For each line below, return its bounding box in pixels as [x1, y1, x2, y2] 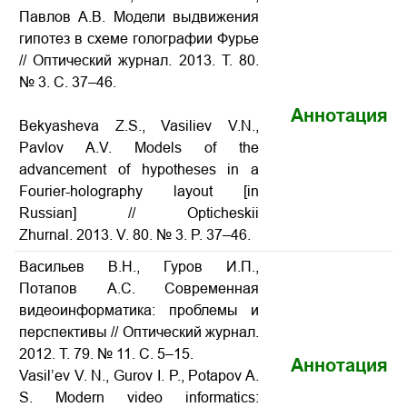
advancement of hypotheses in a [19, 162, 259, 177]
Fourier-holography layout [19, 184, 243, 199]
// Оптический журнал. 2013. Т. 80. [19, 53, 259, 68]
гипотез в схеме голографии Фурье [19, 31, 259, 46]
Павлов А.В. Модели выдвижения [19, 9, 259, 25]
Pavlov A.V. [19, 140, 134, 155]
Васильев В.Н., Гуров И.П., [19, 259, 259, 274]
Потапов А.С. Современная [19, 281, 259, 296]
